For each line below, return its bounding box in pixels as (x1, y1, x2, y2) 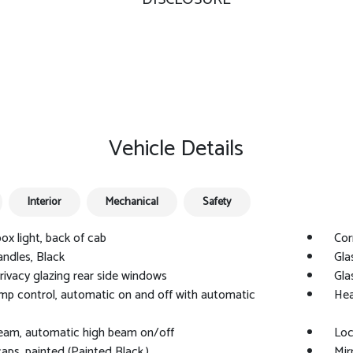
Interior (27, 193, 61, 211)
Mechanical (105, 193, 158, 211)
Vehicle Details (109, 131, 244, 167)
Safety (202, 193, 232, 211)
